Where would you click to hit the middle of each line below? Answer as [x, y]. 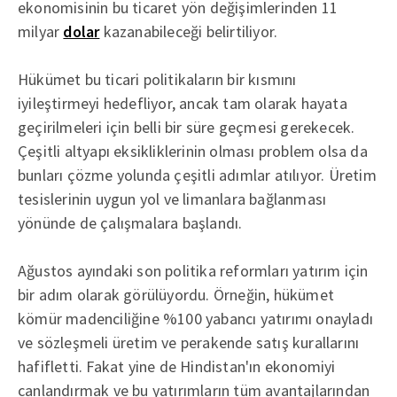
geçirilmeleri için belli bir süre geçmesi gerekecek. [187, 127]
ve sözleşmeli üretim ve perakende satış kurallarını [189, 342]
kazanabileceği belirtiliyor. [189, 31]
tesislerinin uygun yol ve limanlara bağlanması [172, 198]
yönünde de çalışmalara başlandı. [130, 222]
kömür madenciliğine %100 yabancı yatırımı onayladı [195, 318]
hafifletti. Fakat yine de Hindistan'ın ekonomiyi [177, 366]
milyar [41, 31]
